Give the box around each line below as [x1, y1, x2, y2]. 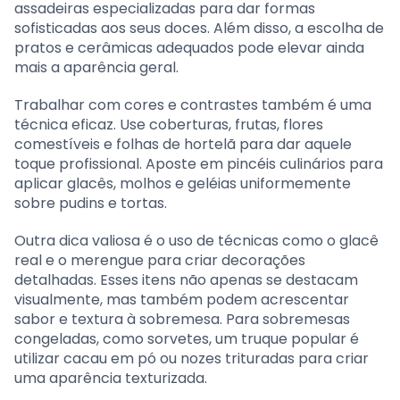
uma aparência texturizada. [14, 367, 207, 388]
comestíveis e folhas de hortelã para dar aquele [14, 133, 352, 154]
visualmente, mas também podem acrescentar [14, 288, 349, 310]
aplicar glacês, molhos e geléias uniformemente [14, 172, 351, 194]
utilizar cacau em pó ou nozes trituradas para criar [14, 347, 369, 369]
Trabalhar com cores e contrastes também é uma [14, 94, 371, 115]
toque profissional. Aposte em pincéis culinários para [14, 153, 383, 174]
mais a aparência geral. [14, 56, 179, 78]
